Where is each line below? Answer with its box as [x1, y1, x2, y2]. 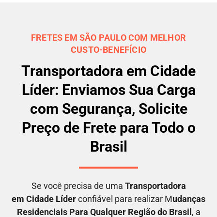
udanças [172, 193, 205, 204]
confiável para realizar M [76, 193, 172, 204]
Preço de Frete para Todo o [21, 119, 196, 136]
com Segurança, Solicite [30, 100, 187, 117]
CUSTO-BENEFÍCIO [71, 44, 146, 55]
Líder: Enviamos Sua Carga [21, 81, 196, 98]
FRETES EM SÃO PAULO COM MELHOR [31, 32, 186, 43]
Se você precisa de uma [31, 180, 125, 191]
